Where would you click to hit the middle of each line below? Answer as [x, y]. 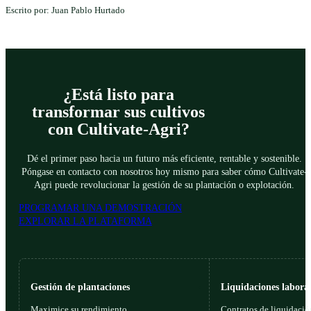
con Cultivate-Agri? [118, 129]
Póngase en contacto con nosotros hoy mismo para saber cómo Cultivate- [164, 171]
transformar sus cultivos [119, 112]
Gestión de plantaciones [81, 286]
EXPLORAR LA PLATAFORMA [85, 220]
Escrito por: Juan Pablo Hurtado [65, 10]
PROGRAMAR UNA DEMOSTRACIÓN [100, 207]
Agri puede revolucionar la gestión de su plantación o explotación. [165, 184]
